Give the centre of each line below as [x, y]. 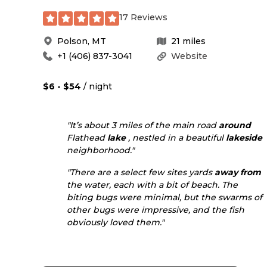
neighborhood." [100, 150]
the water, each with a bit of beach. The [152, 184]
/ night [97, 86]
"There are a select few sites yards [141, 172]
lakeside [244, 137]
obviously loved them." [115, 222]
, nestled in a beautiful [176, 137]
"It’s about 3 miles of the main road [143, 125]
